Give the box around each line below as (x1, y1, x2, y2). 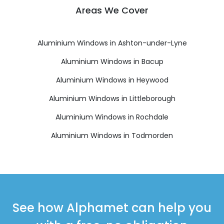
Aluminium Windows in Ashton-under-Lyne (37, 37, 187, 48)
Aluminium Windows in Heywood (55, 74, 168, 85)
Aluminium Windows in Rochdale (55, 111, 168, 122)
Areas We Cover (75, 3, 148, 16)
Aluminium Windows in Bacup (60, 56, 163, 66)
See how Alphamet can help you (12, 199, 211, 216)
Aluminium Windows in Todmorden (51, 130, 173, 140)
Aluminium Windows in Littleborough (48, 93, 175, 103)
